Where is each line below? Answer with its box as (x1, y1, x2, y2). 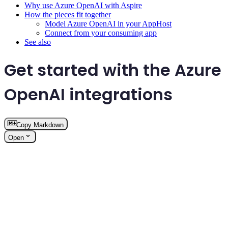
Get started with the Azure (4, 58, 221, 81)
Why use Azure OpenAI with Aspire (24, 1, 142, 10)
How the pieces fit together (24, 10, 111, 19)
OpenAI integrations (4, 82, 173, 106)
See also (24, 38, 51, 47)
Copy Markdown (16, 121, 64, 129)
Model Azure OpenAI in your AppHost (45, 19, 172, 28)
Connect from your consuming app (45, 28, 157, 38)
